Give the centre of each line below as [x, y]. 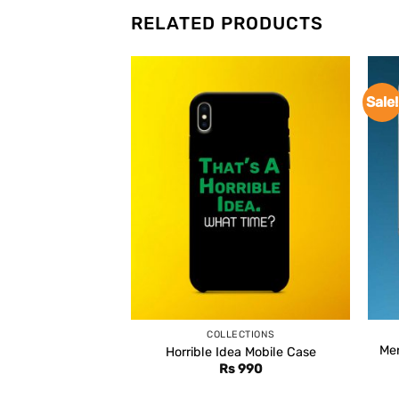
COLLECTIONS [241, 335]
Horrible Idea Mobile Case [240, 352]
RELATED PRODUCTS [227, 24]
